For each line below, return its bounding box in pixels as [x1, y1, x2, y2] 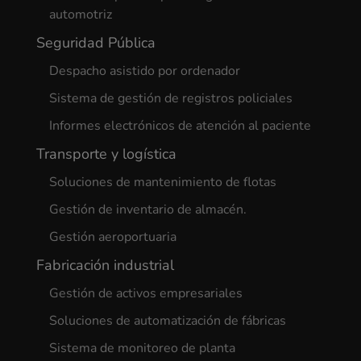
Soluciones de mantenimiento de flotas [48, 173, 276, 192]
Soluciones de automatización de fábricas [48, 312, 286, 330]
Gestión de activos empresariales [48, 284, 243, 303]
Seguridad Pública [35, 33, 156, 53]
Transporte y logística [35, 144, 176, 164]
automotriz [48, 6, 112, 24]
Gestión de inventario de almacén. [48, 201, 247, 219]
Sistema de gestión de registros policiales [48, 89, 293, 108]
